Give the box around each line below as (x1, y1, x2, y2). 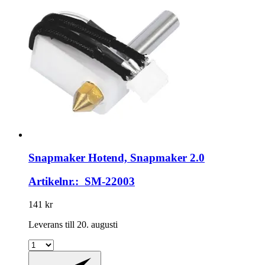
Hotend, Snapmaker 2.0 (85, 151, 205, 164)
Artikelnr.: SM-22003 (28, 175, 135, 188)
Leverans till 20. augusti (28, 219, 118, 230)
